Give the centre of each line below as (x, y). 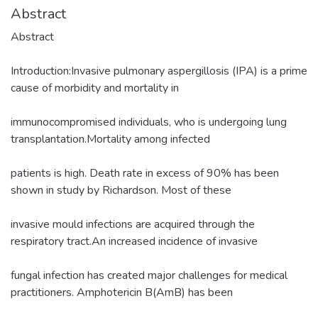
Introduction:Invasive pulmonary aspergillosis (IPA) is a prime (159, 71)
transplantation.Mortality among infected (110, 139)
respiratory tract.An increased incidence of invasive (134, 241)
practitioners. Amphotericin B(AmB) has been (122, 292)
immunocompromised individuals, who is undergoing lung (149, 122)
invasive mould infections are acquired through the (133, 224)
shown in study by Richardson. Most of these (121, 190)
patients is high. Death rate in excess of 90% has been (145, 173)
